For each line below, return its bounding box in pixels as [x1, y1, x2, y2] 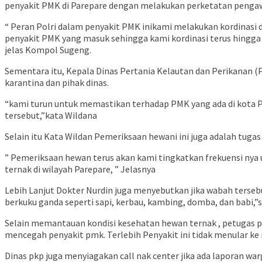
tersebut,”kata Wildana [5, 109, 97, 122]
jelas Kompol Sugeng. [5, 44, 91, 56]
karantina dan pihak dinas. [5, 77, 109, 89]
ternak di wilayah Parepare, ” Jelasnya [5, 163, 156, 175]
